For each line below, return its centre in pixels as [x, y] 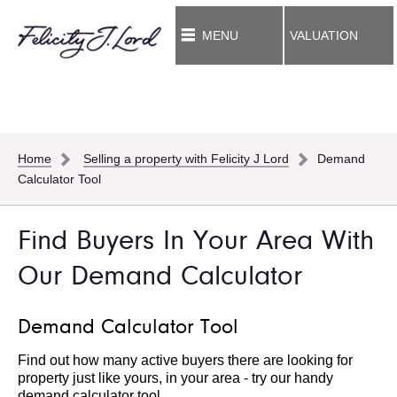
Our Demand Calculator [160, 278]
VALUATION [323, 35]
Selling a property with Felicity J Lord [186, 158]
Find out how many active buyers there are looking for [185, 360]
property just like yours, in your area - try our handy [175, 378]
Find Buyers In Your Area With [196, 242]
